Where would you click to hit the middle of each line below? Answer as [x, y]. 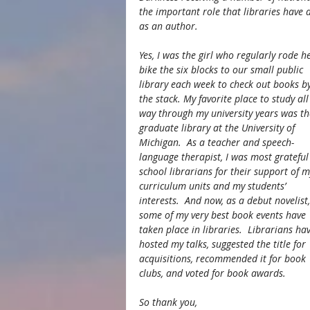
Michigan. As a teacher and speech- [217, 142]
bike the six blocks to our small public [222, 70]
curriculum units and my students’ [214, 186]
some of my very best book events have [224, 215]
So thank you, [168, 302]
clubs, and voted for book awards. [212, 273]
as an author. [168, 26]
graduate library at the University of [218, 128]
